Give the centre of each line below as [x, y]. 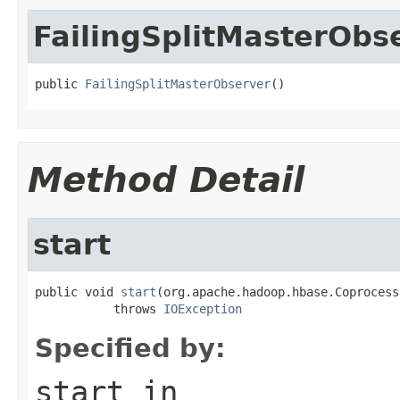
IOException [203, 308]
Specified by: [130, 348]
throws [99, 308]
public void [78, 292]
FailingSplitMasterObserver [178, 83]
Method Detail [166, 179]
